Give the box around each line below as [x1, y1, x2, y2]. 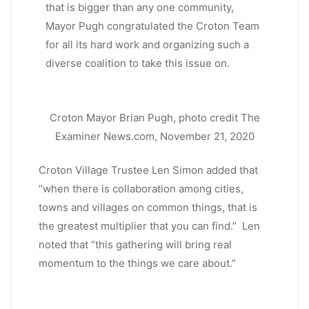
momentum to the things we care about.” [39, 256, 236, 270]
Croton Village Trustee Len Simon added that [39, 163, 258, 177]
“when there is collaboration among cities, [39, 181, 243, 195]
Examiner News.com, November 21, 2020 [54, 129, 255, 143]
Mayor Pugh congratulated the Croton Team [46, 19, 259, 32]
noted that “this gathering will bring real [39, 237, 232, 251]
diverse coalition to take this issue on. [46, 56, 230, 70]
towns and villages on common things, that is [39, 200, 257, 214]
